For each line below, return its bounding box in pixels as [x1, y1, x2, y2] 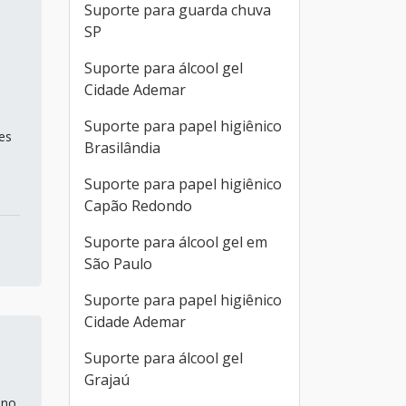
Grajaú [84, 370, 130, 390]
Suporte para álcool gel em [84, 232, 267, 252]
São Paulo [84, 254, 152, 274]
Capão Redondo [84, 196, 192, 216]
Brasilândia [84, 138, 160, 158]
